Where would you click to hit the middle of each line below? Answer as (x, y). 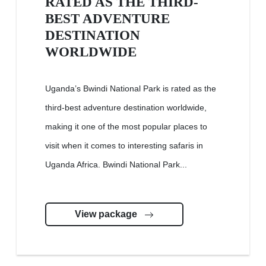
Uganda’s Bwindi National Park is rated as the (131, 89)
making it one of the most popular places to (126, 127)
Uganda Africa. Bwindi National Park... (116, 165)
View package (107, 214)
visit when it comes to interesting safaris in (124, 146)
